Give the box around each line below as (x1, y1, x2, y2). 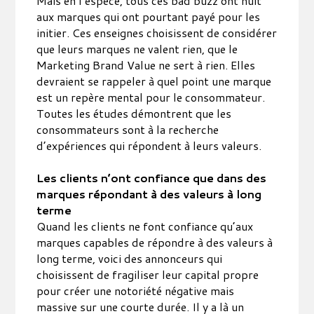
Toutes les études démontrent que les (36, 105, 232, 121)
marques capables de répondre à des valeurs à (36, 234, 273, 250)
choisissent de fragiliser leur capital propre (36, 266, 259, 282)
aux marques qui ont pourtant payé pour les (36, 8, 261, 25)
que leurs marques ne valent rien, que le (36, 41, 238, 57)
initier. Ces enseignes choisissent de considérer (36, 25, 278, 41)
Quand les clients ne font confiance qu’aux (36, 218, 254, 234)
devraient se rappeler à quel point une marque (36, 73, 272, 89)
